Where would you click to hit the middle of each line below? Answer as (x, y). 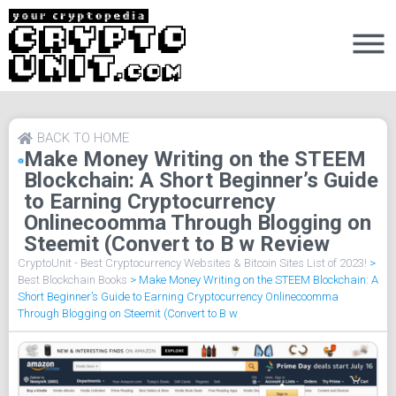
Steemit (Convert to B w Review (176, 244)
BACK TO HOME (83, 138)
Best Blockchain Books (72, 280)
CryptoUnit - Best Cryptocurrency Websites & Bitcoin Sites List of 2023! (192, 263)
